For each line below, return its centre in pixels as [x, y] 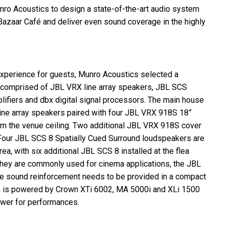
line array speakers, [119, 87]
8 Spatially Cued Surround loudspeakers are [125, 138]
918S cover [180, 125]
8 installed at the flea [151, 151]
